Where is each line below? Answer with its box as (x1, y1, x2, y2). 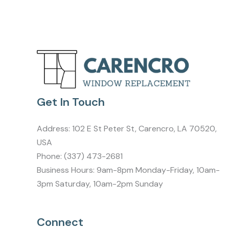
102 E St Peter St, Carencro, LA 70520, (72, 123, 217, 134)
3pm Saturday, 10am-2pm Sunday (37, 178, 163, 190)
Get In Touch (37, 95, 105, 110)
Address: (37, 123, 72, 134)
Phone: (37, 151, 64, 162)
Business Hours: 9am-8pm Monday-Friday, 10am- (37, 165, 220, 176)
